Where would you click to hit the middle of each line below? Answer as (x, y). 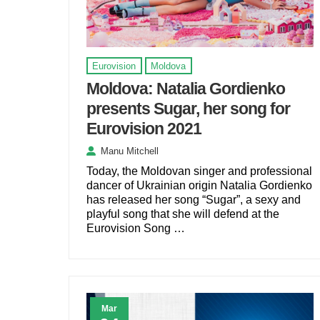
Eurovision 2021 (144, 129)
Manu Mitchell (129, 151)
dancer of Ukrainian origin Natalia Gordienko (199, 185)
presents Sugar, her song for (188, 109)
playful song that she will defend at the (182, 214)
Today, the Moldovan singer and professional (199, 171)
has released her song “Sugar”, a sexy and (193, 199)
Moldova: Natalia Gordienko (185, 89)
